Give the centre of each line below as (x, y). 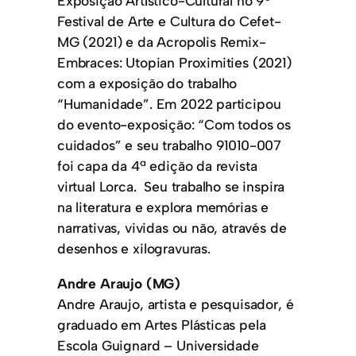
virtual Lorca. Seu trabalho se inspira (171, 187)
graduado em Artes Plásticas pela (162, 324)
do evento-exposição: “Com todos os (174, 125)
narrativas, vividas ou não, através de (172, 228)
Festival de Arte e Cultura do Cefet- (169, 21)
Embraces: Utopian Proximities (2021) (174, 63)
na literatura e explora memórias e (163, 207)
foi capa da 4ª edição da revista (157, 166)
